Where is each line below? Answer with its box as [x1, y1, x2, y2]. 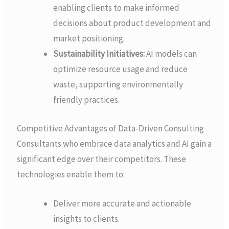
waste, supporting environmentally [53, 79, 184, 90]
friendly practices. [53, 94, 120, 106]
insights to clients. [53, 213, 120, 224]
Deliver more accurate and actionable [53, 197, 192, 209]
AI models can [145, 48, 197, 60]
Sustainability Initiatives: [53, 48, 145, 60]
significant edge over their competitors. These [17, 153, 187, 165]
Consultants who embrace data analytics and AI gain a [17, 138, 212, 149]
